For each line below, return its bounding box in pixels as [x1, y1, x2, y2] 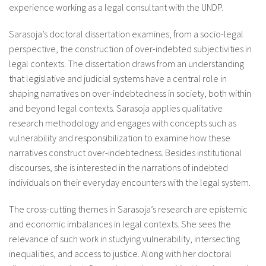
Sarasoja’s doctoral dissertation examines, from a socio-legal [9, 27, 243, 40]
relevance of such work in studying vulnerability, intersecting [9, 232, 240, 245]
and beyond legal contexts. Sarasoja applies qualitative [9, 102, 223, 114]
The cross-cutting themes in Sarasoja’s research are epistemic [9, 202, 248, 215]
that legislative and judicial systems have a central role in [9, 72, 227, 84]
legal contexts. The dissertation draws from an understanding [9, 57, 244, 69]
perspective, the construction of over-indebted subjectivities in [9, 42, 252, 55]
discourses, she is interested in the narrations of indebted [9, 161, 228, 173]
